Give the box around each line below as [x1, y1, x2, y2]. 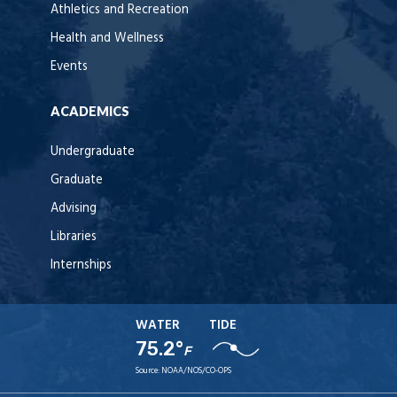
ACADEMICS [51, 103, 129, 119]
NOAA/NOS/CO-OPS [161, 363, 232, 378]
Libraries [51, 226, 97, 247]
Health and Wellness [51, 27, 164, 49]
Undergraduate [51, 141, 135, 162]
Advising [51, 198, 97, 219]
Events [51, 56, 88, 77]
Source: [136, 363, 162, 378]
